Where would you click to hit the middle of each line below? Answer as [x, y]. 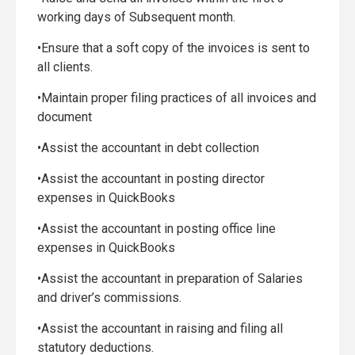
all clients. [65, 67]
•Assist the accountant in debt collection [148, 148]
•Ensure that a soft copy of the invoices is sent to [174, 48]
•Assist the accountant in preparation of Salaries [170, 279]
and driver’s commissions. [109, 298]
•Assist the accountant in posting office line [157, 229]
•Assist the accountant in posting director [151, 179]
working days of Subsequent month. [136, 17]
